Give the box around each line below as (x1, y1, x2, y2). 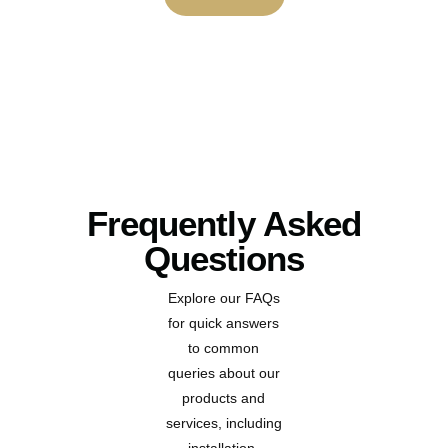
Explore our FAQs (167, 289, 280, 306)
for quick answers (168, 314, 280, 331)
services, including (165, 414, 282, 431)
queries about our (167, 364, 280, 381)
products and (182, 389, 266, 406)
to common (188, 339, 260, 356)
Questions (143, 238, 305, 278)
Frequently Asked (87, 203, 361, 243)
